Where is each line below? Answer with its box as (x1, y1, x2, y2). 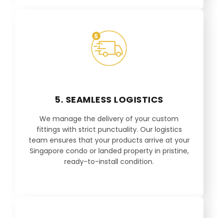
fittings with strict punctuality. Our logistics (36, 125, 182, 135)
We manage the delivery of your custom (39, 114, 179, 124)
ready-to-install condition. (64, 157, 154, 167)
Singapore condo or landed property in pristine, (29, 146, 189, 156)
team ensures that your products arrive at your (28, 135, 190, 145)
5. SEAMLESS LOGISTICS (54, 93, 163, 106)
